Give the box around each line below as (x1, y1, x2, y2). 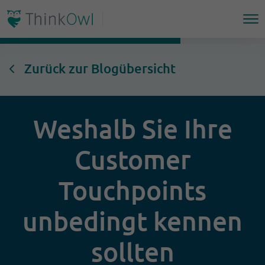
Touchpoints (59, 174, 206, 206)
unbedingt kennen (22, 205, 243, 237)
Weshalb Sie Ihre (33, 112, 232, 145)
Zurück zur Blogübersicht (24, 60, 176, 76)
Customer (74, 143, 191, 176)
